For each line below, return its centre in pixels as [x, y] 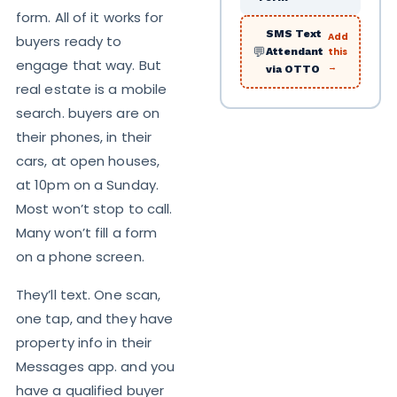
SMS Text [294, 34]
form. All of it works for [90, 17]
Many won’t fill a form [86, 233]
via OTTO [293, 69]
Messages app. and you [95, 366]
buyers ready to [69, 41]
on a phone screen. [80, 257]
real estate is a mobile [91, 89]
